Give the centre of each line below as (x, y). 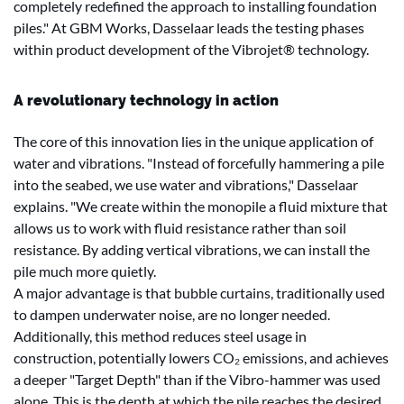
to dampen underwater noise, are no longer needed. (172, 314)
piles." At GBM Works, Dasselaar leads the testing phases (189, 28)
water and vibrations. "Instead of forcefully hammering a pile (199, 163)
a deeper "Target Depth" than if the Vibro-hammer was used (197, 379)
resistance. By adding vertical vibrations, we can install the (192, 249)
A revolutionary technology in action (146, 101)
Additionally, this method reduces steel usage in (160, 336)
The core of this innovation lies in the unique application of (193, 141)
